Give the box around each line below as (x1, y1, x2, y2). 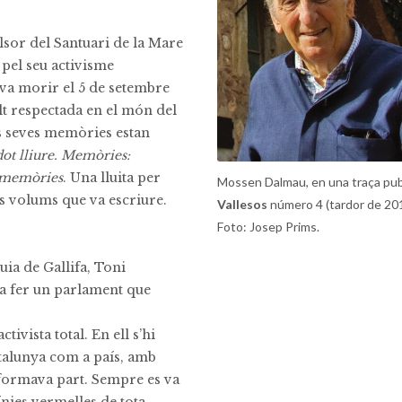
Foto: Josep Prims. (216, 219, 319, 234)
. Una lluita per (63, 170, 161, 186)
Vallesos (216, 197, 267, 212)
